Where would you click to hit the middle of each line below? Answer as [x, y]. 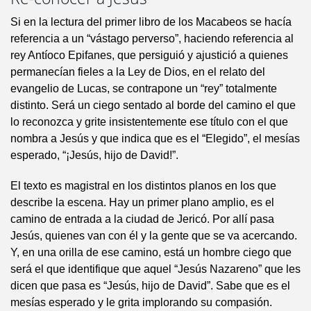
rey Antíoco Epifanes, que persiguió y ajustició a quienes [149, 56]
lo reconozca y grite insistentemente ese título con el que [149, 122]
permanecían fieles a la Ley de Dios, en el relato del [138, 72]
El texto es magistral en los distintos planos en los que [143, 186]
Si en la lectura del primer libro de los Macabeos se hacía [151, 22]
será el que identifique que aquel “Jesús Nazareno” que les [155, 269]
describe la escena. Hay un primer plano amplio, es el [142, 203]
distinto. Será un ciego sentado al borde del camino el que [153, 106]
